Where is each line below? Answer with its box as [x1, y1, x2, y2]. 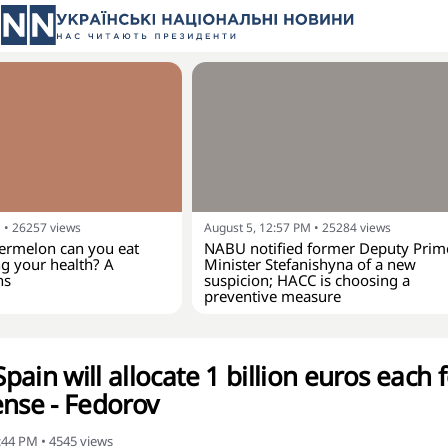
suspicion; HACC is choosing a [204, 270, 410, 290]
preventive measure [204, 286, 341, 306]
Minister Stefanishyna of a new [204, 254, 416, 274]
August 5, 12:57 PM [204, 219, 311, 236]
